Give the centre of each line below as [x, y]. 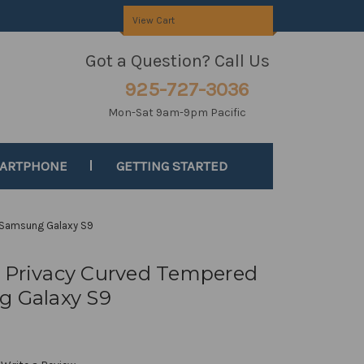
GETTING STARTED [172, 166]
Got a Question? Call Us [177, 61]
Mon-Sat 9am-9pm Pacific [178, 113]
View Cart [153, 20]
